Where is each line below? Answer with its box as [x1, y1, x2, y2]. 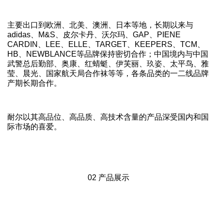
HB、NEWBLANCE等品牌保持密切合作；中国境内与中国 [7, 50, 208, 58]
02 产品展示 [88, 173, 129, 182]
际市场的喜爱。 [7, 123, 62, 131]
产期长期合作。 [7, 79, 62, 87]
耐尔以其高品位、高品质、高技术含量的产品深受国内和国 [7, 113, 209, 121]
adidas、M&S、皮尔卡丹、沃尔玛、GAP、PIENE [7, 31, 188, 39]
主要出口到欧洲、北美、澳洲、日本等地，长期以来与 [7, 21, 193, 29]
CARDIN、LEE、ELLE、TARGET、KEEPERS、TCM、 [7, 40, 205, 48]
